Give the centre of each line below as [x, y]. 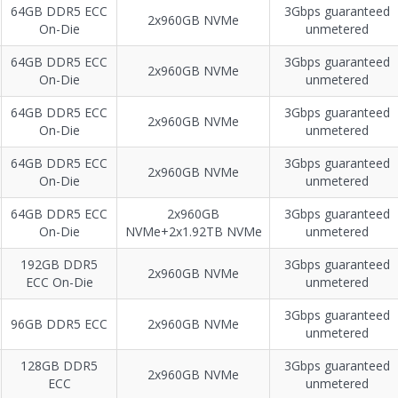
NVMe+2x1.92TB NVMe [193, 232]
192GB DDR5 [59, 265]
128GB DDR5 [59, 366]
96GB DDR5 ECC [59, 324]
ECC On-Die [59, 283]
